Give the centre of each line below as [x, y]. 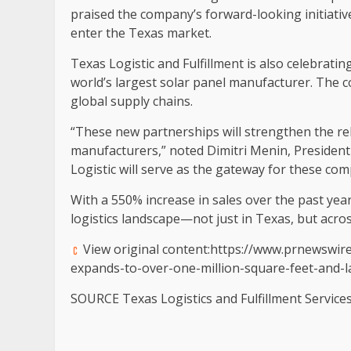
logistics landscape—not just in [163, 219]
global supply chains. [132, 101]
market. [188, 33]
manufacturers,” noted [139, 150]
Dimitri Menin [247, 150]
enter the [100, 33]
